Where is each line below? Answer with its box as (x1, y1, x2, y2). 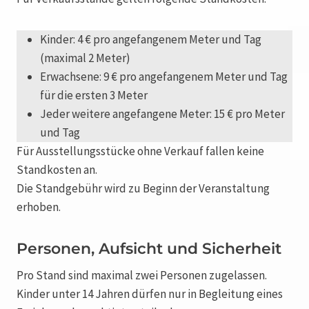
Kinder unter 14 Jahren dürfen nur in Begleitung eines (17, 286, 283, 301)
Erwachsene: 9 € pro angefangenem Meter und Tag (40, 68, 288, 84)
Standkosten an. (17, 161, 97, 177)
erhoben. (17, 199, 61, 215)
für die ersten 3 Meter (40, 87, 148, 103)
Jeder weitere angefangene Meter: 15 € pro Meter (40, 106, 285, 121)
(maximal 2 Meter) (40, 50, 130, 66)
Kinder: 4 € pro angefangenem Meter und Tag (40, 31, 261, 47)
